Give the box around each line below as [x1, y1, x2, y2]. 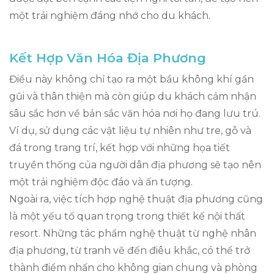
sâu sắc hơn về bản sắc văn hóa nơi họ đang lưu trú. [9, 107, 261, 119]
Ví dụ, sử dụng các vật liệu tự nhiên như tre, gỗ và [9, 124, 251, 136]
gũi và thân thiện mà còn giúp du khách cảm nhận [9, 90, 256, 102]
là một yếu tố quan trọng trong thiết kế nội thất [9, 210, 245, 222]
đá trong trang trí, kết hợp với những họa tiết [9, 141, 230, 154]
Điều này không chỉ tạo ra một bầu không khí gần [9, 73, 254, 85]
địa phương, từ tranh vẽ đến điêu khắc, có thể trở [9, 244, 250, 256]
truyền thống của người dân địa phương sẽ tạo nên [9, 158, 261, 171]
